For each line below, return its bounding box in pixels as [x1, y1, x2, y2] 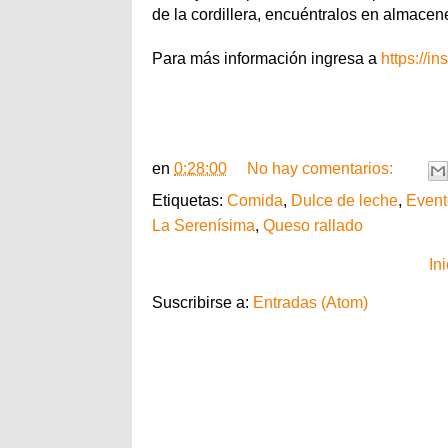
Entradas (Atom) [253, 293, 368, 311]
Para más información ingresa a [152, 49, 381, 67]
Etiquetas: [152, 191, 227, 209]
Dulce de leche [291, 191, 398, 209]
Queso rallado [263, 216, 363, 234]
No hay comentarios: [247, 160, 397, 178]
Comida [227, 191, 283, 209]
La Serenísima [152, 216, 255, 234]
